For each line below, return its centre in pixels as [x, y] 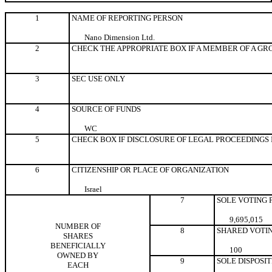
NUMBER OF [78, 226]
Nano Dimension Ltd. [120, 37]
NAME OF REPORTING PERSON [126, 18]
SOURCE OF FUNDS [105, 109]
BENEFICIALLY [78, 245]
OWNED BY [78, 255]
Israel [93, 189]
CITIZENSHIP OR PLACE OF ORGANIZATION [149, 169]
